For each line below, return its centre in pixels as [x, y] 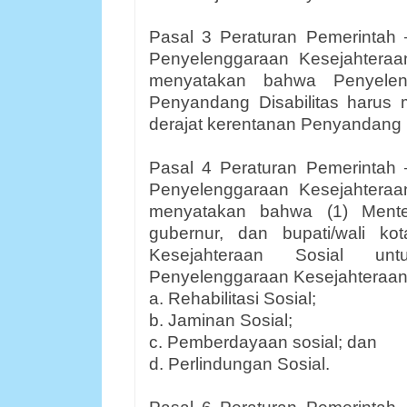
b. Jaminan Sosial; [221, 320]
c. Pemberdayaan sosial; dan [263, 342]
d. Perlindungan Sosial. [239, 364]
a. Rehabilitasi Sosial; [233, 298]
